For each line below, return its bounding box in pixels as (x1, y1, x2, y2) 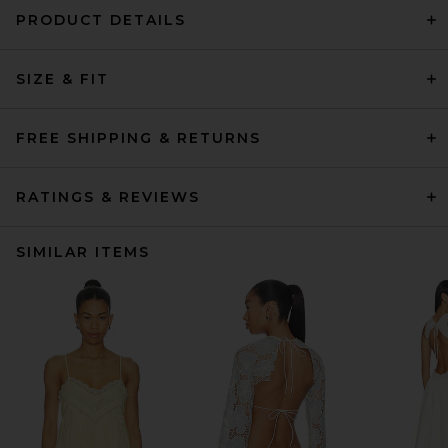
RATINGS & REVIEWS (16, 188, 200, 206)
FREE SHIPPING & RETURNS (16, 129, 261, 147)
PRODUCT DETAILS (16, 11, 186, 29)
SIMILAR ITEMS (16, 243, 150, 261)
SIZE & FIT (16, 70, 109, 88)
